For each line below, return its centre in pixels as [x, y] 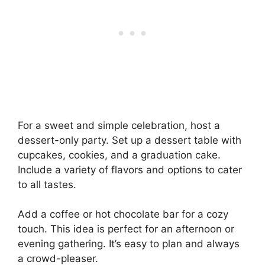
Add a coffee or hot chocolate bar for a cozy [123, 214]
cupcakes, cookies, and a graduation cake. [119, 155]
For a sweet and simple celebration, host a [119, 125]
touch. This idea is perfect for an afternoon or [126, 229]
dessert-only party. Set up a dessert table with [130, 140]
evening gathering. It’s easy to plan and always [129, 244]
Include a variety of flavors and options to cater [130, 169]
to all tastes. [47, 184]
